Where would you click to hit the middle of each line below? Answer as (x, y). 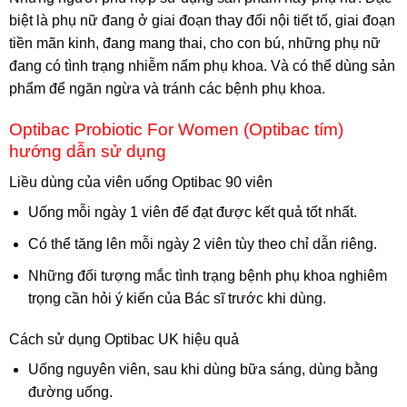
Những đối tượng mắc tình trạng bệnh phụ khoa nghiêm (207, 275)
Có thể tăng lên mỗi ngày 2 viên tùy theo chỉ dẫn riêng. (202, 244)
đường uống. (70, 392)
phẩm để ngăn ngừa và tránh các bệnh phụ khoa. (167, 89)
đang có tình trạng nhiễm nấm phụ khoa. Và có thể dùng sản (202, 66)
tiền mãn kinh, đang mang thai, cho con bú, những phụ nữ (195, 44)
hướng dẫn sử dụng (88, 151)
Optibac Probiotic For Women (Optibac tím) (176, 129)
